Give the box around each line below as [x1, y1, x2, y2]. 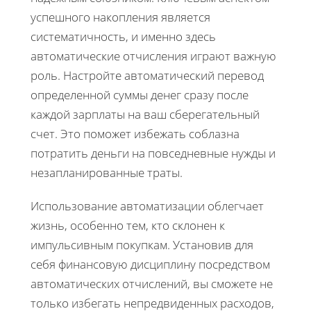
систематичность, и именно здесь [31, 28, 216, 44]
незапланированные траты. [31, 164, 183, 180]
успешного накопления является [31, 8, 210, 25]
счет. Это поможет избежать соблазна [31, 125, 239, 142]
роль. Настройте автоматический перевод [31, 67, 264, 83]
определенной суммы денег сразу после [31, 86, 249, 103]
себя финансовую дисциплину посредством [31, 255, 270, 272]
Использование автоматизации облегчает [31, 197, 264, 214]
